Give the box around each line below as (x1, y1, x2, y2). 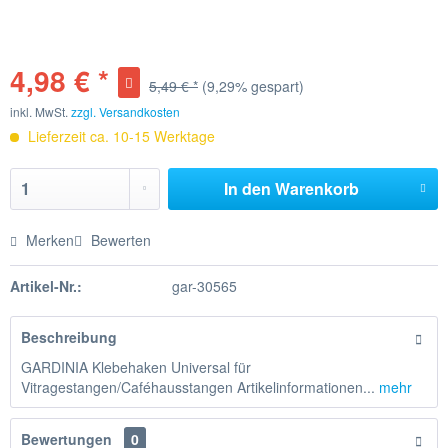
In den (223, 177, 271, 200)
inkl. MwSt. (10, 103, 71, 120)
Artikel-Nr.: (10, 276, 82, 296)
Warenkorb (274, 177, 359, 200)
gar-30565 (171, 276, 237, 296)
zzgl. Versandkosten (71, 103, 180, 120)
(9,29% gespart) (202, 76, 304, 96)
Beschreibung (21, 327, 117, 347)
